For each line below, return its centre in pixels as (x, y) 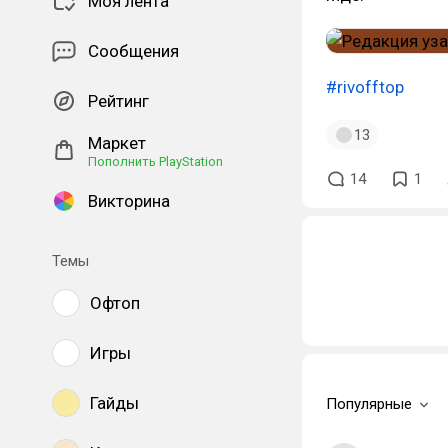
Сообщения (133, 51)
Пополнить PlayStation (155, 161)
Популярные (369, 404)
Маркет (117, 143)
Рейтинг (118, 101)
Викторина (129, 201)
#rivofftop (365, 87)
